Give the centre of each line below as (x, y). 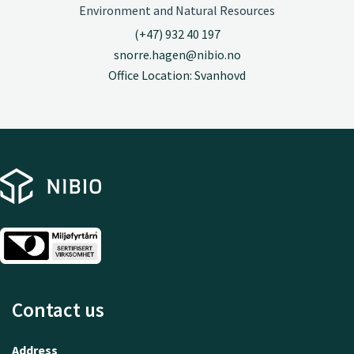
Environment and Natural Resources (177, 11)
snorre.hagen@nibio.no (177, 54)
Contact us (58, 310)
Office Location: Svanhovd (177, 75)
